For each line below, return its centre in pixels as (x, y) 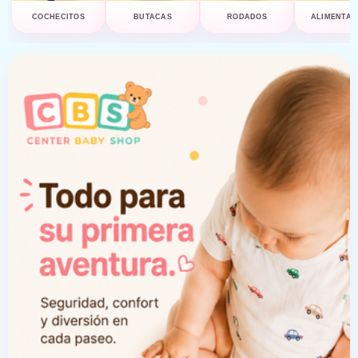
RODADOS (247, 17)
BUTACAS (153, 17)
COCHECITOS (58, 17)
